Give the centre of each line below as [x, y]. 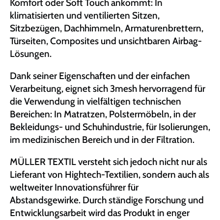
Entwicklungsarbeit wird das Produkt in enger [100, 213]
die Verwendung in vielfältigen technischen [96, 101]
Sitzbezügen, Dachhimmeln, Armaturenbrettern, [107, 28]
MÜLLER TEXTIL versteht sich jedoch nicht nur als [109, 162]
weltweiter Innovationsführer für [74, 187]
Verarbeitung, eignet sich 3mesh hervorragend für [108, 89]
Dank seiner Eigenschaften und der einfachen [100, 76]
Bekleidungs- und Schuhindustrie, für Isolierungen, [110, 127]
